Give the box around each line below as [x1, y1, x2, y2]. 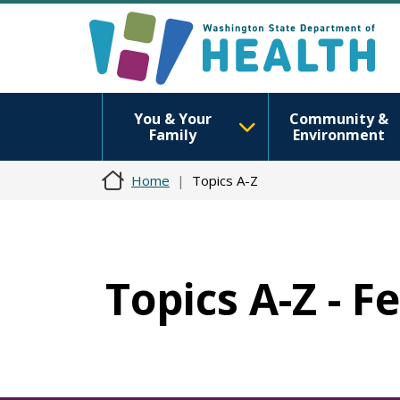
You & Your [133, 109, 212, 129]
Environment [292, 125, 385, 145]
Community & [288, 109, 388, 129]
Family [148, 125, 196, 145]
